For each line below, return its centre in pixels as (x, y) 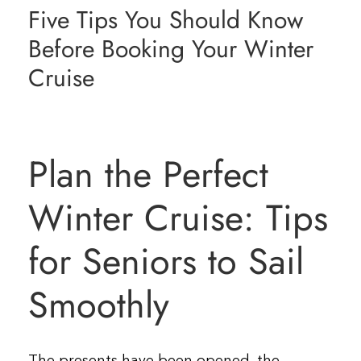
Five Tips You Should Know (166, 19)
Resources (303, 22)
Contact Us (305, 75)
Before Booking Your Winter (171, 48)
